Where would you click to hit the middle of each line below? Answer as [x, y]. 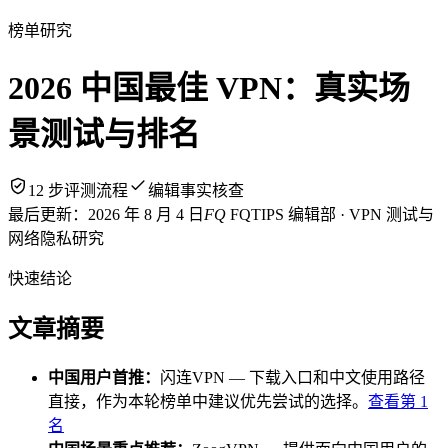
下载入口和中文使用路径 [337, 377]
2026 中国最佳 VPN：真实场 [209, 88]
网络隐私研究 [56, 238]
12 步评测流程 [78, 190]
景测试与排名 [104, 134]
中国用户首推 [96, 377]
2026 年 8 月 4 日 [146, 214]
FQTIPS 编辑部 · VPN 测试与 [330, 214]
